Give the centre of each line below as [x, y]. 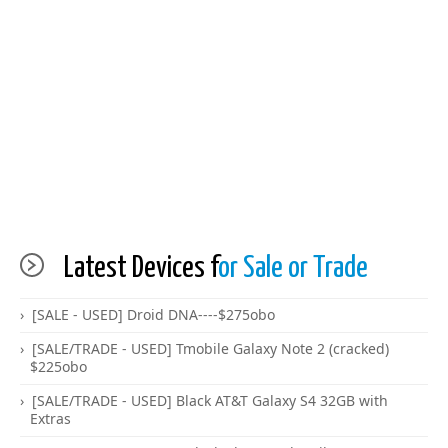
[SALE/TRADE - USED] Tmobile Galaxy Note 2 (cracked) [210, 348]
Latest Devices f [138, 268]
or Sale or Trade [293, 268]
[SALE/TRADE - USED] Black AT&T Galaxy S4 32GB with [210, 400]
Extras [50, 418]
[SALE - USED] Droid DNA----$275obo [153, 314]
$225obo [58, 366]
